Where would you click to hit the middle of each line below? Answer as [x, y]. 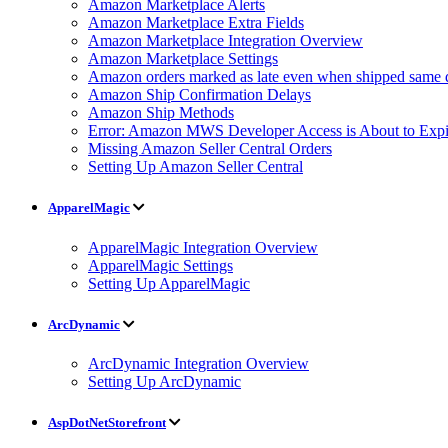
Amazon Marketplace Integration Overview [225, 41]
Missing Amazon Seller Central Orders [210, 149]
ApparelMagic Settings [160, 265]
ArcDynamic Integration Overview [198, 363]
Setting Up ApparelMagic [169, 283]
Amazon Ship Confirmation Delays [199, 95]
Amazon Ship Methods [161, 113]
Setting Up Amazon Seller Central [195, 167]
